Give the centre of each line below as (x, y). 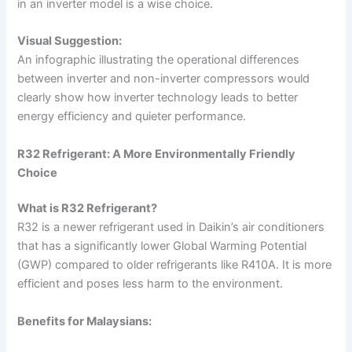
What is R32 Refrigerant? (88, 209)
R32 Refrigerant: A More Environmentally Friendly (157, 154)
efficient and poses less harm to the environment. (150, 284)
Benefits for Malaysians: (85, 321)
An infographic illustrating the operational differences (159, 60)
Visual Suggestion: (70, 41)
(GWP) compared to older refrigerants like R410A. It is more (175, 265)
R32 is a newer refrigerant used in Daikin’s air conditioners (171, 227)
